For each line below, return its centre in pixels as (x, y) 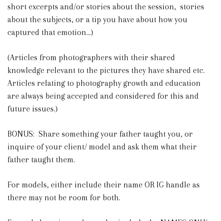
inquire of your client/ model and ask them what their (102, 147)
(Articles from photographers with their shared (91, 57)
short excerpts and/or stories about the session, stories (106, 6)
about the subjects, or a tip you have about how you (97, 19)
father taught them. (41, 159)
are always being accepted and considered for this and (103, 96)
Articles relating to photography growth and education (104, 83)
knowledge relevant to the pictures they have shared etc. (106, 70)
